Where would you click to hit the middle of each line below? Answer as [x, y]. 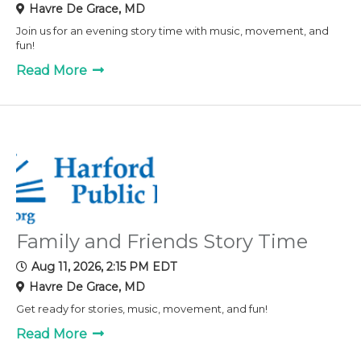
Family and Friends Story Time [162, 241]
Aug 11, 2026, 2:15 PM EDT [104, 266]
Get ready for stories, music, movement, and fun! [142, 308]
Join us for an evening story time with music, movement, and [172, 30]
